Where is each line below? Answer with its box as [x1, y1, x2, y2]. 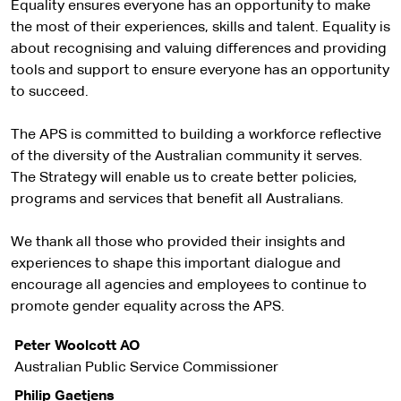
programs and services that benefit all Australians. [11, 192, 347, 207]
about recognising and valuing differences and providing [11, 42, 387, 56]
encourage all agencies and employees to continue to [11, 278, 367, 293]
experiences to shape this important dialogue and [11, 257, 341, 271]
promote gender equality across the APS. [11, 300, 285, 314]
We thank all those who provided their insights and [11, 235, 346, 250]
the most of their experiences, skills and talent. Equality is [11, 21, 390, 35]
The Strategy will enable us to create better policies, [11, 171, 357, 185]
